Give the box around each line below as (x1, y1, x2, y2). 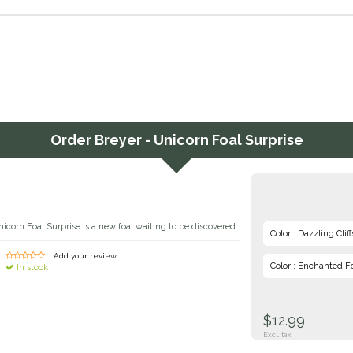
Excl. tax (263, 331, 292, 340)
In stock (14, 262, 49, 273)
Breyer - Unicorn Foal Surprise (94, 132, 303, 149)
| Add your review (49, 251, 117, 261)
